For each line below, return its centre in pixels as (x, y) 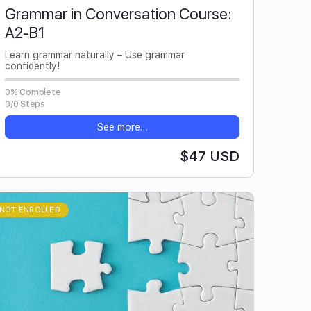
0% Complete (33, 92)
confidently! (32, 66)
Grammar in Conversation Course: (118, 14)
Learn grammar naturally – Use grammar (95, 54)
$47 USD (210, 156)
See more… (122, 127)
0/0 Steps (25, 104)
